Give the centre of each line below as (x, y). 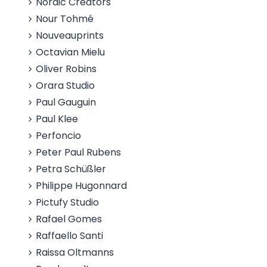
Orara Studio (66, 86)
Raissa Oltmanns (75, 252)
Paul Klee (57, 119)
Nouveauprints (70, 35)
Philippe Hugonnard (82, 186)
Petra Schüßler (71, 169)
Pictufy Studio (68, 202)
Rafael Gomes (69, 219)
